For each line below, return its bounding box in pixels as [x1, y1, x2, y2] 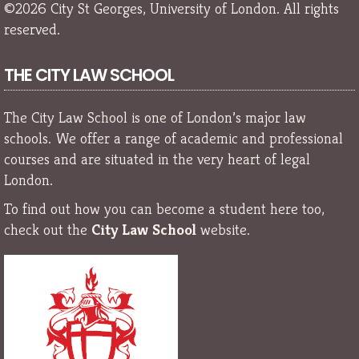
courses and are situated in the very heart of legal [4, 149, 310, 169]
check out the [4, 219, 91, 239]
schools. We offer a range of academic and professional [4, 128, 343, 148]
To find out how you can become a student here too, [4, 198, 325, 218]
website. [196, 219, 250, 239]
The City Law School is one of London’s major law [4, 107, 306, 127]
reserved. [4, 19, 60, 39]
